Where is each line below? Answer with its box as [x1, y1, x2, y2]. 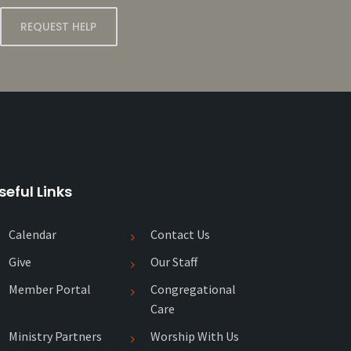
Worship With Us [150, 328, 239, 344]
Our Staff [150, 254, 197, 270]
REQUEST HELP [20, 19, 97, 34]
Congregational [150, 281, 236, 297]
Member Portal [9, 281, 91, 297]
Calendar [9, 226, 56, 242]
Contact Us [150, 226, 210, 242]
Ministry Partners [9, 328, 102, 344]
